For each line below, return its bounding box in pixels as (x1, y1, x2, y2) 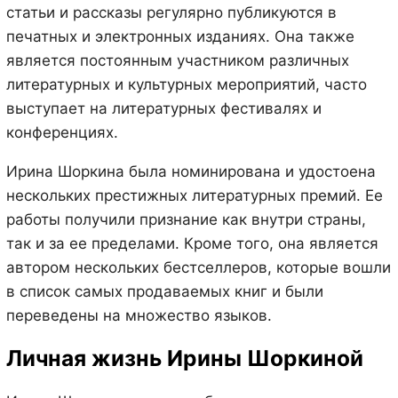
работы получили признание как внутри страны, (5, 210, 366, 228)
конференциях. (5, 123, 118, 141)
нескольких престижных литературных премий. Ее (5, 186, 383, 204)
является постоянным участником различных (5, 51, 349, 69)
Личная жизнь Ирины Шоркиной (5, 345, 363, 372)
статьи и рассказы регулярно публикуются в (5, 3, 337, 21)
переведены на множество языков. (5, 306, 272, 324)
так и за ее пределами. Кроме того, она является (5, 234, 378, 252)
